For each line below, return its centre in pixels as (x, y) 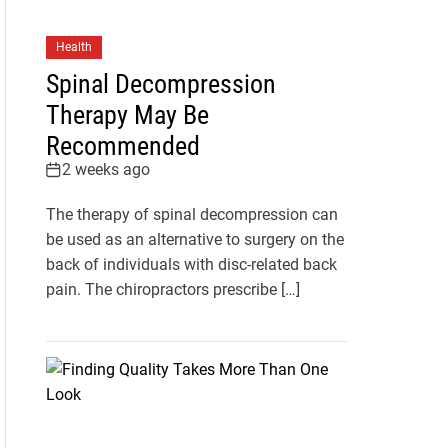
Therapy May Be (127, 115)
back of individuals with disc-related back (191, 265)
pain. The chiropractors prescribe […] (172, 290)
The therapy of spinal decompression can (191, 215)
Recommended (122, 146)
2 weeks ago (105, 170)
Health (73, 47)
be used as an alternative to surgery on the (194, 240)
